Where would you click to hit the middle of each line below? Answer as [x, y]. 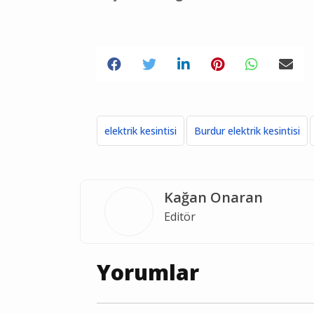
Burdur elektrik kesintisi [247, 131]
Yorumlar [148, 273]
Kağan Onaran [213, 198]
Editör [180, 217]
